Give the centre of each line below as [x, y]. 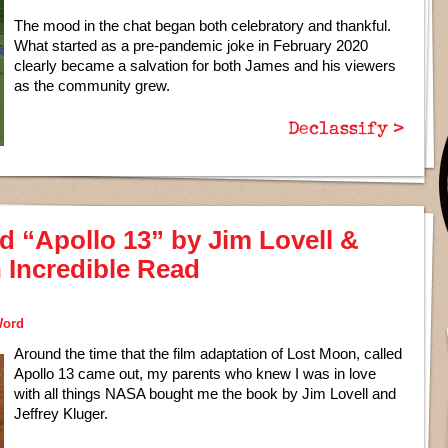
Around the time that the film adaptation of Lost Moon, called [208, 353]
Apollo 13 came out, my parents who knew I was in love [195, 373]
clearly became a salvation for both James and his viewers [205, 65]
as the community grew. [92, 85]
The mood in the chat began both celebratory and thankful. [202, 25]
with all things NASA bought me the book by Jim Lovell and [205, 393]
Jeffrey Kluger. [61, 413]
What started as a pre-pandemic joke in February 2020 [191, 45]
